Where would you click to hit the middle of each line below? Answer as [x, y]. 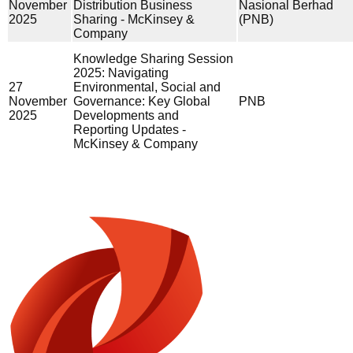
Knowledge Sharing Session [153, 58]
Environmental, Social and [147, 87]
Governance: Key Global [142, 101]
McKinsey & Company [136, 143]
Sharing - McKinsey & [134, 19]
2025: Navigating [121, 72]
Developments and [126, 115]
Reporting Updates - [130, 129]
